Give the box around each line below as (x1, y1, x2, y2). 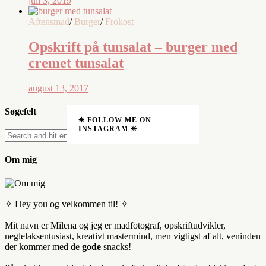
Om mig (5, 154, 37, 165)
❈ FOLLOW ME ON (78, 116, 151, 125)
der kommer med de (5, 241, 82, 252)
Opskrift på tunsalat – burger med (28, 39, 237, 55)
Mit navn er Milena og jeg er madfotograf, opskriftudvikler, (5, 220, 226, 230)
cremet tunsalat (28, 55, 123, 71)
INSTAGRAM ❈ (78, 125, 137, 134)
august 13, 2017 (28, 83, 88, 93)
